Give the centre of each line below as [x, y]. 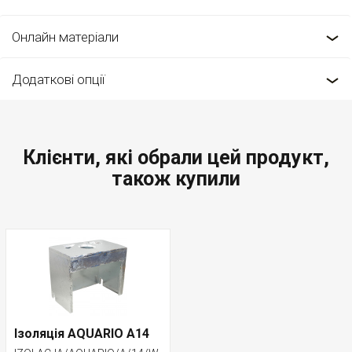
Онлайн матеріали [65, 37]
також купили [176, 179]
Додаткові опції [58, 79]
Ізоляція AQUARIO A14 [82, 334]
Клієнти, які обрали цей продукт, [176, 158]
